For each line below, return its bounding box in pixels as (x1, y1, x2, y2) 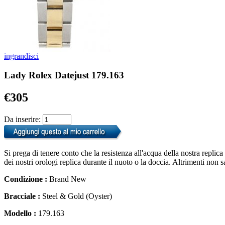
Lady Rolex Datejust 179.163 (4, 70, 124, 81)
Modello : (4, 209, 38, 218)
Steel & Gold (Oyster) (42, 192, 112, 201)
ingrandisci (4, 51, 39, 60)
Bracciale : (4, 192, 42, 201)
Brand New (49, 175, 86, 184)
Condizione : (4, 175, 49, 184)
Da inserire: (4, 115, 43, 124)
